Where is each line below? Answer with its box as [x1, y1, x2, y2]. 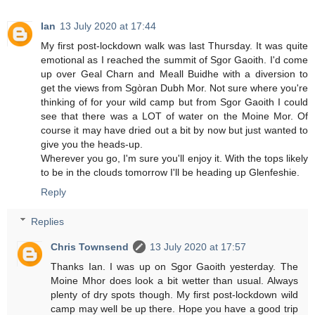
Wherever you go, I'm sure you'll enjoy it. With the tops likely [41, 152, 308, 164]
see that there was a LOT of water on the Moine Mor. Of [41, 110, 308, 122]
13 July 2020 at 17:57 [150, 240, 247, 252]
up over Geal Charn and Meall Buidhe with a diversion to [41, 67, 308, 79]
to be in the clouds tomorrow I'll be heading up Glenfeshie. [41, 166, 300, 178]
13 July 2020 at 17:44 [60, 20, 156, 32]
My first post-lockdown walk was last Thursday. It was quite [41, 39, 308, 51]
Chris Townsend [51, 240, 129, 252]
